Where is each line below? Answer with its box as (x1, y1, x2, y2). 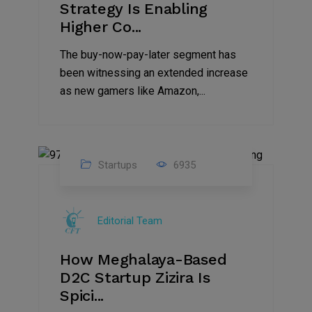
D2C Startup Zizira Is (60, 269, 210, 287)
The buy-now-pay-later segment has (60, 47, 236, 61)
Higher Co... (60, 17, 141, 36)
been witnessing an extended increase (60, 65, 248, 79)
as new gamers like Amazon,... (60, 84, 205, 97)
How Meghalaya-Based (60, 251, 227, 269)
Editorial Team (97, 214, 162, 227)
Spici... (60, 287, 104, 305)
